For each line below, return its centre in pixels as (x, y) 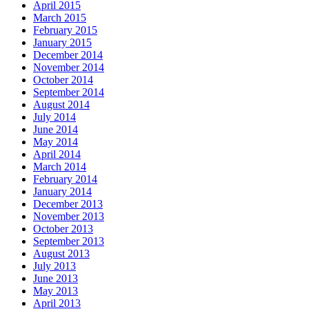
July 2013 (54, 266)
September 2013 (69, 241)
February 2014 (65, 179)
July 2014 (54, 117)
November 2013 (69, 216)
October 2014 (63, 79)
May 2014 (56, 141)
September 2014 (69, 92)
